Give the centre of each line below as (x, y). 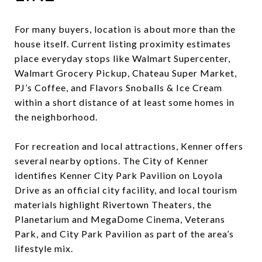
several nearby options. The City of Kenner (112, 160)
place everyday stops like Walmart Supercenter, (123, 58)
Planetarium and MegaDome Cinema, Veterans (120, 219)
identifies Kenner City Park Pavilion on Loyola (119, 175)
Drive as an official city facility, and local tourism (126, 189)
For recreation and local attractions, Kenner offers (129, 146)
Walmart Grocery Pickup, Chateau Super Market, (126, 73)
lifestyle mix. (44, 248)
